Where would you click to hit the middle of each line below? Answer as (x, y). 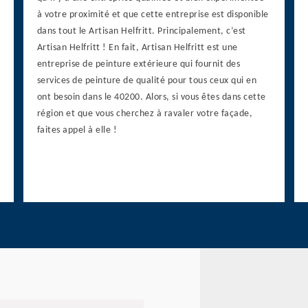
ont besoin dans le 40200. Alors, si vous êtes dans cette (151, 98)
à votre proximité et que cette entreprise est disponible (153, 15)
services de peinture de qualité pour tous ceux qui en (147, 81)
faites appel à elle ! (77, 131)
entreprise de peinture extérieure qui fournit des (139, 65)
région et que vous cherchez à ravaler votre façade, (145, 114)
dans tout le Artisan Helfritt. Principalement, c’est (141, 32)
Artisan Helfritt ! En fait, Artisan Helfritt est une (137, 48)
